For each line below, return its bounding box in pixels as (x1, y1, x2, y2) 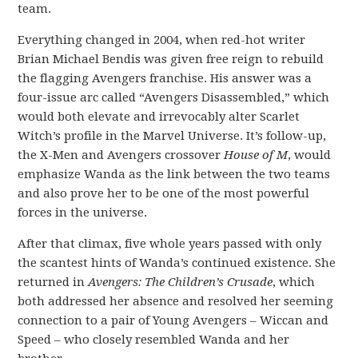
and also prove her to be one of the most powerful (18, 185, 310, 201)
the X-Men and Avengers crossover (18, 147, 225, 162)
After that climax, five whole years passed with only (18, 236, 322, 251)
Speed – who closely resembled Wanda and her (18, 332, 290, 347)
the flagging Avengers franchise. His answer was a (18, 70, 312, 86)
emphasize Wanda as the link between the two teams (18, 166, 331, 181)
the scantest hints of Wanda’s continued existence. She (18, 255, 336, 270)
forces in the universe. (18, 205, 148, 220)
